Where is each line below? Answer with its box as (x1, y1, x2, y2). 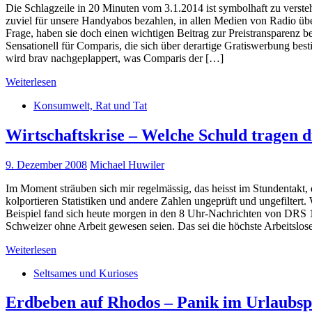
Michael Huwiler (90, 158, 164, 171)
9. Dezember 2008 (6, 158, 87, 171)
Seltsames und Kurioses (33, 267, 138, 279)
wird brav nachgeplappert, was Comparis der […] (6, 52, 224, 64)
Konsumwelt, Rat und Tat (33, 99, 147, 111)
